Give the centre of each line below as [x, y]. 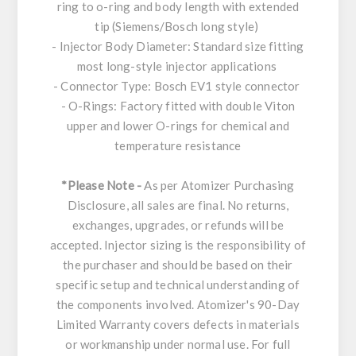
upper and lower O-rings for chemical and [178, 125]
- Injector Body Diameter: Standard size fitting [178, 46]
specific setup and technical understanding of [178, 284]
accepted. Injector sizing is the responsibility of [178, 244]
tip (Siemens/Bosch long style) [178, 26]
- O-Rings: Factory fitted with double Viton [178, 105]
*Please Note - [102, 185]
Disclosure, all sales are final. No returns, [178, 205]
